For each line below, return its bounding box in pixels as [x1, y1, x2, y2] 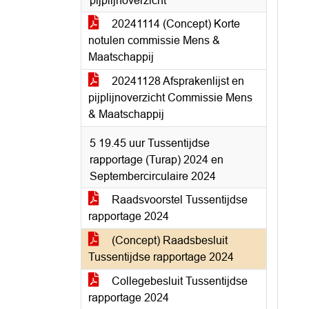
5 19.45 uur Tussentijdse [90, 137, 210, 149]
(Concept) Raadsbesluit [109, 235, 228, 246]
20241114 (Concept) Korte [109, 18, 240, 30]
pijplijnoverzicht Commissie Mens [88, 92, 252, 103]
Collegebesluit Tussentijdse [109, 275, 248, 287]
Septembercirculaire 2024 [90, 170, 216, 182]
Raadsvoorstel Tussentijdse [109, 194, 248, 206]
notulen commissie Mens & [88, 34, 220, 46]
